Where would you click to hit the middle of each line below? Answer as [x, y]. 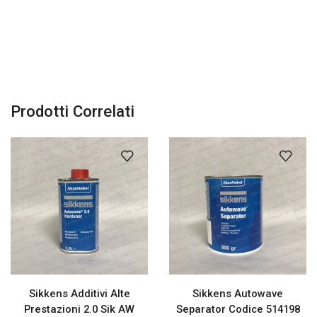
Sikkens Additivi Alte [79, 294]
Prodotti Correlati [73, 111]
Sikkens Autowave [238, 294]
